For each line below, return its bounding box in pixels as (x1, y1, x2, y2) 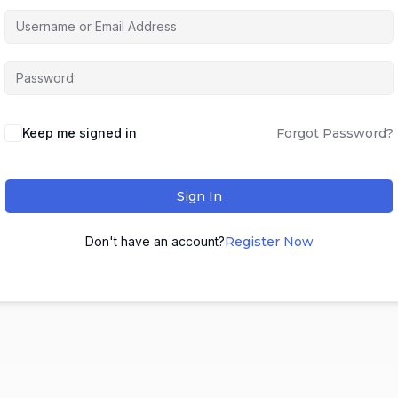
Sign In (176, 188, 222, 204)
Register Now (224, 234, 314, 250)
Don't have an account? (84, 234, 225, 249)
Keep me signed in (22, 125, 137, 140)
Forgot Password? (276, 125, 394, 141)
